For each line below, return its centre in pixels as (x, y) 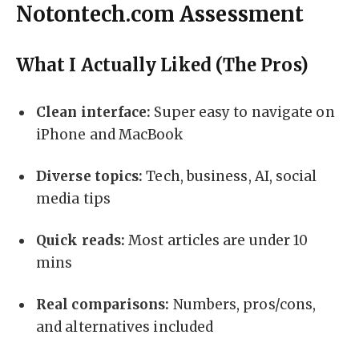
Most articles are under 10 (217, 240)
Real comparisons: (103, 304)
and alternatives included (125, 327)
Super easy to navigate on (243, 113)
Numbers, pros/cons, (243, 304)
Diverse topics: (90, 177)
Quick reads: (81, 240)
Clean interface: (94, 113)
